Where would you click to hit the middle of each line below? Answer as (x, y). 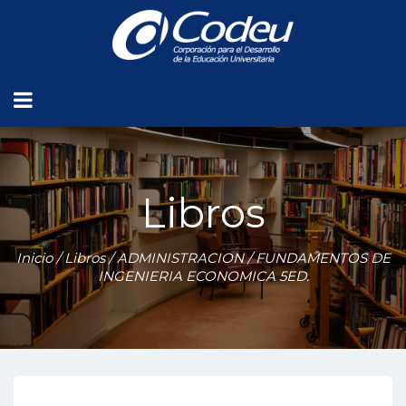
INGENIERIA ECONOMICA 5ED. (203, 276)
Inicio (34, 258)
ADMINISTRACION (180, 258)
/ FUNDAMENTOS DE (317, 258)
